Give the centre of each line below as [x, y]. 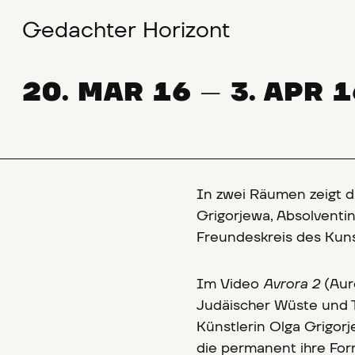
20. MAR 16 [107, 93]
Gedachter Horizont [126, 31]
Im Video [230, 284]
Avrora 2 [292, 284]
